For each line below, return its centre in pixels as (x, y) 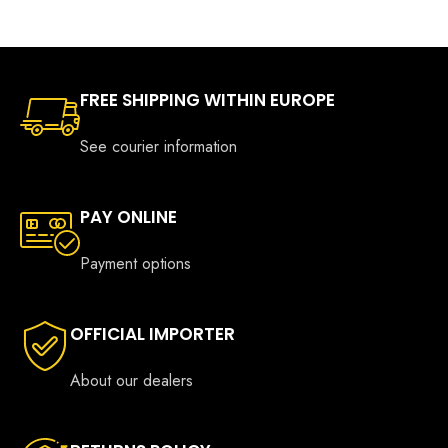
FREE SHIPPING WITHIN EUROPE (207, 99)
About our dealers (131, 380)
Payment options (135, 263)
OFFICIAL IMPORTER (152, 333)
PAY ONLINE (128, 216)
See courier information (158, 146)
